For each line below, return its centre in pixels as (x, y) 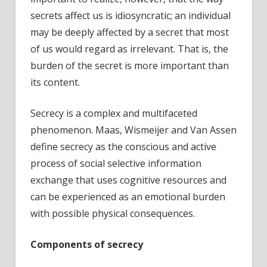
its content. (55, 82)
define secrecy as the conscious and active (123, 146)
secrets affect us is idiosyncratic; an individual (131, 15)
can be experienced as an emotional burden (128, 196)
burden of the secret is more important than (130, 65)
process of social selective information (116, 163)
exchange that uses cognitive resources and (128, 180)
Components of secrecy (87, 244)
